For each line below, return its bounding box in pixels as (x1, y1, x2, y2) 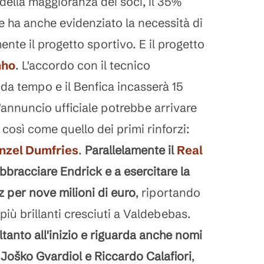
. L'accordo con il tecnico (15, 58, 150, 72)
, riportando (136, 185, 200, 200)
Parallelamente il (85, 143, 177, 157)
